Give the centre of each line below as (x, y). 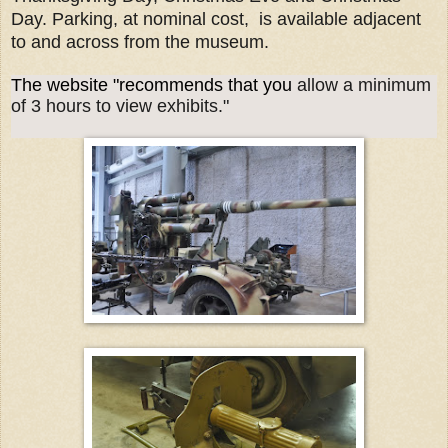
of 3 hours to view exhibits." (120, 105)
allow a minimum (364, 84)
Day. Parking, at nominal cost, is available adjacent (216, 18)
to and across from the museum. (140, 41)
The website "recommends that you (154, 84)
